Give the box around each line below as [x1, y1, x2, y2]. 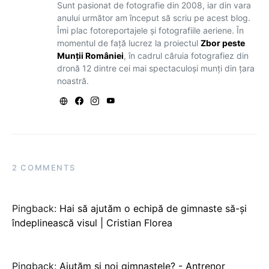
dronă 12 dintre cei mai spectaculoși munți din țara [56, 62, 255, 73]
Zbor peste [200, 37, 245, 48]
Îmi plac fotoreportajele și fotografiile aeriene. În [56, 25, 244, 35]
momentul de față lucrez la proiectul [56, 37, 201, 48]
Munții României [56, 50, 124, 61]
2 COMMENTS [12, 162, 76, 172]
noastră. [56, 75, 89, 86]
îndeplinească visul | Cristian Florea [12, 216, 172, 229]
